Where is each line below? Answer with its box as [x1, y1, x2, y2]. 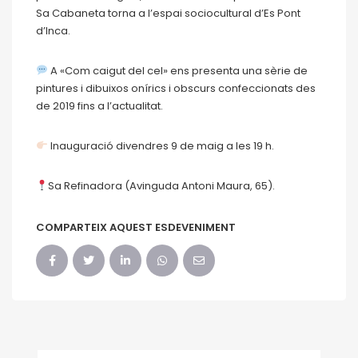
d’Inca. [36, 22, 70, 38]
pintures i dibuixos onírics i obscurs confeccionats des [36, 80, 316, 96]
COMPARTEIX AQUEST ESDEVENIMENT [36, 219, 236, 235]
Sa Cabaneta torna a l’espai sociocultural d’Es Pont [36, 5, 300, 21]
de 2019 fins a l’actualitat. [36, 97, 163, 113]
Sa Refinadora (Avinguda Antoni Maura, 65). [47, 177, 275, 193]
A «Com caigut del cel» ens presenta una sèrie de [47, 62, 308, 78]
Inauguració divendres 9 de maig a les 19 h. [47, 137, 274, 153]
